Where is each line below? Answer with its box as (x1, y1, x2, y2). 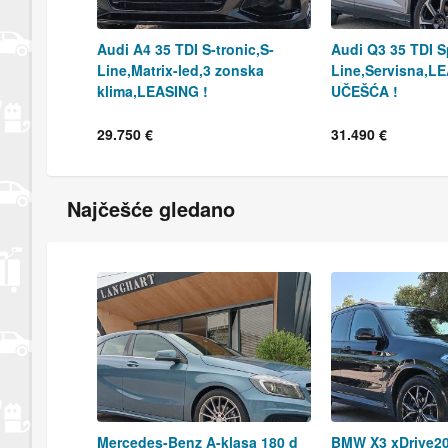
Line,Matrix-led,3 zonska (97, 59, 264, 80)
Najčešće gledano (67, 193, 235, 223)
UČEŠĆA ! (331, 80, 398, 101)
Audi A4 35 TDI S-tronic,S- (97, 38, 274, 59)
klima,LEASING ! (97, 80, 208, 101)
